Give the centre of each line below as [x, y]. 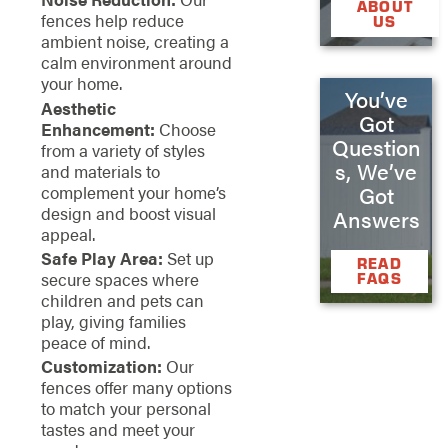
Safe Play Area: [101, 257]
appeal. [67, 233]
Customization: [101, 366]
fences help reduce [112, 20]
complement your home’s [133, 191]
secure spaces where [119, 278]
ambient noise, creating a [134, 41]
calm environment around [136, 62]
